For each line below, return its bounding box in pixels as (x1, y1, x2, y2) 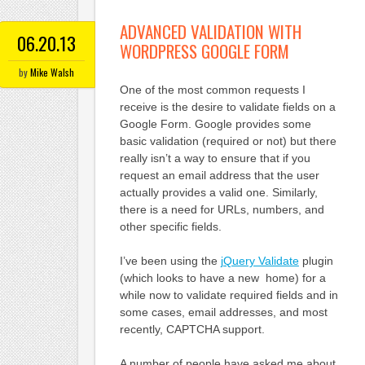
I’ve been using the (119, 253, 221, 267)
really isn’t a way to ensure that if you (119, 151, 310, 165)
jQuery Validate (220, 253, 299, 267)
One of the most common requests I (119, 82, 306, 96)
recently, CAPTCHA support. (119, 322, 265, 336)
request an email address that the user (119, 168, 319, 182)
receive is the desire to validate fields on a (119, 99, 336, 113)
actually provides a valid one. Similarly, (119, 185, 318, 199)
